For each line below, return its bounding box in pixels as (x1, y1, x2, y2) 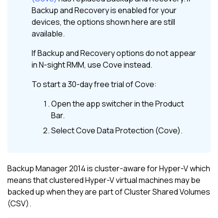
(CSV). (7, 198, 31, 209)
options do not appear (115, 48, 196, 59)
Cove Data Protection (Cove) (76, 125, 181, 136)
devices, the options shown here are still (32, 17, 175, 28)
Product (155, 98, 184, 109)
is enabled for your (109, 5, 177, 16)
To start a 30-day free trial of (32, 79, 135, 90)
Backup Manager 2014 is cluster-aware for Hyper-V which (7, 163, 210, 174)
